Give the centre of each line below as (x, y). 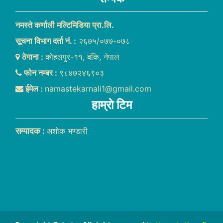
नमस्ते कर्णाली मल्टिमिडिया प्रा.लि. (65, 25)
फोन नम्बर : (41, 73)
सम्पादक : (31, 131)
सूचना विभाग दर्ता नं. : (46, 41)
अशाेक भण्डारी (67, 131)
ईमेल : (34, 89)
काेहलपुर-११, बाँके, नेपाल (82, 57)
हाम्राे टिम (111, 105)
